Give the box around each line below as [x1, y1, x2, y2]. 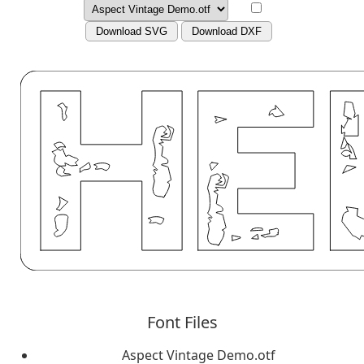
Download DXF [192, 25, 262, 37]
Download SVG [96, 25, 167, 37]
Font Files [146, 311, 218, 334]
